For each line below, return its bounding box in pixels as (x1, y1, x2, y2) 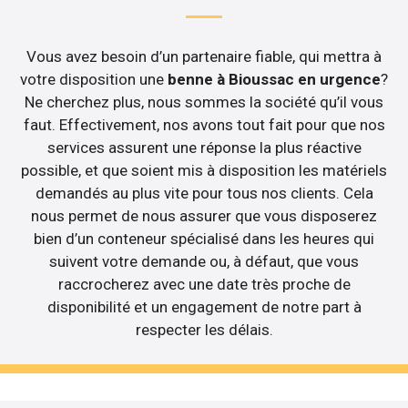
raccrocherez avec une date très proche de (57, 274, 351, 293)
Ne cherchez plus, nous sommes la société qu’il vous (25, 92, 383, 111)
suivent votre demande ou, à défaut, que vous (49, 251, 359, 270)
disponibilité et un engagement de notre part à (46, 297, 362, 316)
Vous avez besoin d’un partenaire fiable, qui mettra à (26, 46, 382, 66)
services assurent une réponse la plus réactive (46, 138, 362, 157)
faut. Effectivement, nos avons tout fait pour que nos (23, 115, 385, 134)
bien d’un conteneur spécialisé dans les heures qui (34, 229, 374, 248)
